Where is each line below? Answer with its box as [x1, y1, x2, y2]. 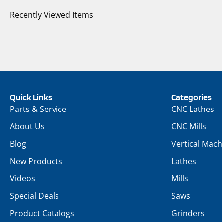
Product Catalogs [10, 207, 74, 219]
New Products [10, 155, 62, 166]
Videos [10, 172, 35, 184]
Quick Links [10, 91, 52, 102]
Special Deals [10, 190, 59, 201]
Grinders [171, 207, 205, 219]
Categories [171, 91, 212, 102]
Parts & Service [10, 103, 66, 114]
